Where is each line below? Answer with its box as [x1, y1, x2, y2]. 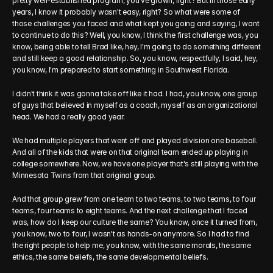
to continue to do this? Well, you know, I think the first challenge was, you [12, 30, 258, 40]
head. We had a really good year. [12, 112, 125, 121]
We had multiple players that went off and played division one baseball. [12, 136, 258, 145]
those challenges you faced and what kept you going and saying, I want [12, 19, 260, 28]
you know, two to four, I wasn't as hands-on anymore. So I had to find [12, 229, 249, 238]
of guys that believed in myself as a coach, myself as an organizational [12, 101, 258, 110]
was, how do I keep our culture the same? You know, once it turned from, [12, 218, 257, 227]
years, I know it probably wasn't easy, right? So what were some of [12, 7, 241, 16]
